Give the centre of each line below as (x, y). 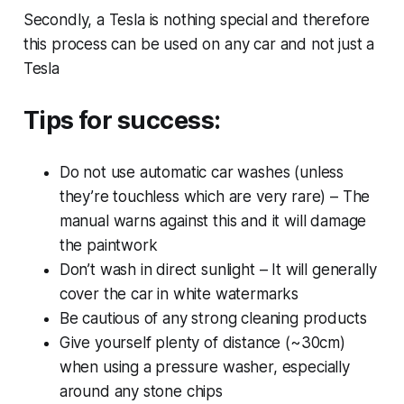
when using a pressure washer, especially (204, 367)
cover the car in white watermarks (179, 294)
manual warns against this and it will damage (213, 220)
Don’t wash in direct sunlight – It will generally (218, 269)
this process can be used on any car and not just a (199, 44)
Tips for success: (122, 120)
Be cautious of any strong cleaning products (213, 318)
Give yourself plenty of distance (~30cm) (202, 342)
